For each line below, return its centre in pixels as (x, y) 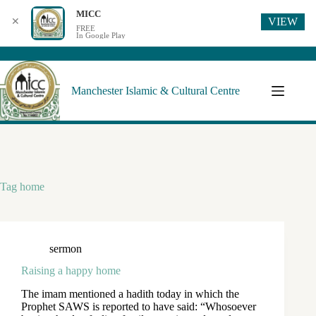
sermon (66, 249)
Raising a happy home (71, 270)
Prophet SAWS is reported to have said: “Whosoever (139, 306)
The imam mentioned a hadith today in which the (130, 293)
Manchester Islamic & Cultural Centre (156, 90)
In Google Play (101, 35)
